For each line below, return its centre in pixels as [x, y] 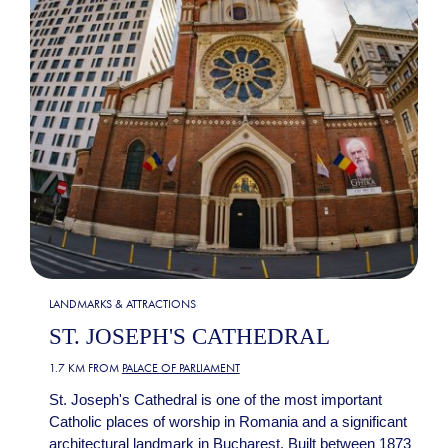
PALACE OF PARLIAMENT [180, 367]
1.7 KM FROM [85, 367]
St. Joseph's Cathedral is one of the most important [215, 399]
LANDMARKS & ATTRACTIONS [122, 304]
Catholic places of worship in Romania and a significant [227, 421]
